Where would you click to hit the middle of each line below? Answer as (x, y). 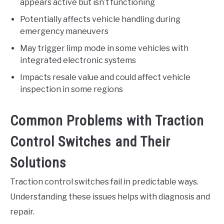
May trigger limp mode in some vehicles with (104, 48)
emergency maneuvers (64, 31)
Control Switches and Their (90, 142)
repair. (22, 212)
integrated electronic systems (78, 60)
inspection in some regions (71, 89)
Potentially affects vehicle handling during (100, 19)
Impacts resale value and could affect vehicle (105, 77)
